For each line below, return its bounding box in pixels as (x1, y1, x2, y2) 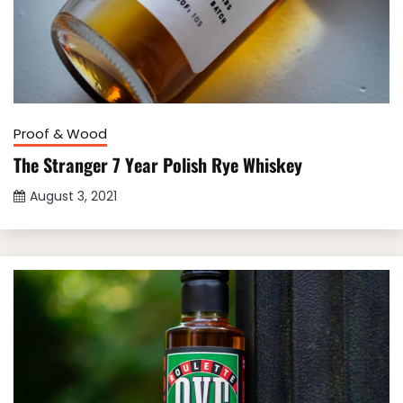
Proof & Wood (13, 123, 107, 143)
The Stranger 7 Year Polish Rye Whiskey (13, 150, 302, 178)
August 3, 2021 (30, 186, 117, 205)
